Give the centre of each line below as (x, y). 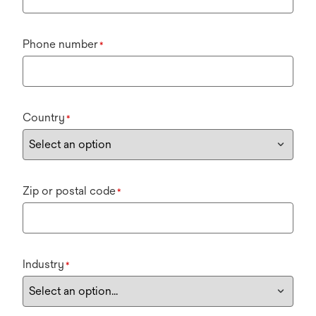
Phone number (60, 44)
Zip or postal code (69, 191)
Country (44, 118)
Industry (43, 265)
